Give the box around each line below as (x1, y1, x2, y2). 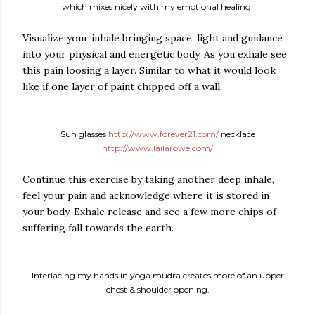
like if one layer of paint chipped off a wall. (22, 80, 222, 93)
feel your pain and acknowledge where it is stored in (22, 189, 269, 202)
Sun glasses (60, 129, 108, 139)
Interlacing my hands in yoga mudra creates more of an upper (31, 270, 284, 281)
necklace (218, 129, 255, 139)
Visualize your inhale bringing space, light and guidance (22, 32, 283, 44)
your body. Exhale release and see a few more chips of (22, 205, 276, 218)
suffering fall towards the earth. (22, 221, 174, 234)
